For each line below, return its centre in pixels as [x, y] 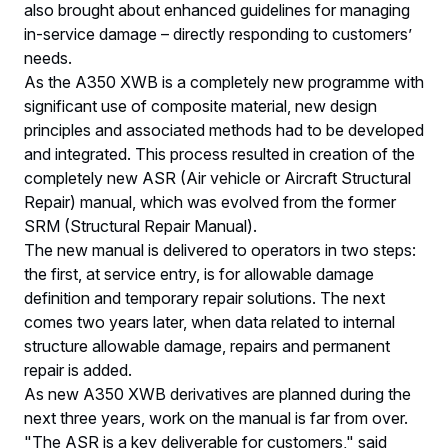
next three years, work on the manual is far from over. [216, 417]
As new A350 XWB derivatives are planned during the [217, 393]
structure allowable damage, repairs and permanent [207, 345]
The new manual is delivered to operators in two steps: [220, 249]
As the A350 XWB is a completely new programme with [224, 81]
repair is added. [80, 369]
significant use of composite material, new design [200, 105]
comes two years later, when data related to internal [209, 321]
